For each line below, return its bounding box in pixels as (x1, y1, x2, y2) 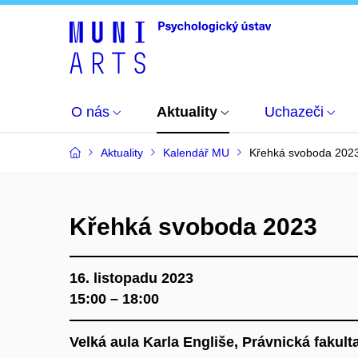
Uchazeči (265, 104, 324, 120)
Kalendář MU (163, 146, 229, 159)
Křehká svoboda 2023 (70, 213, 317, 240)
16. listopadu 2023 (70, 270, 193, 286)
